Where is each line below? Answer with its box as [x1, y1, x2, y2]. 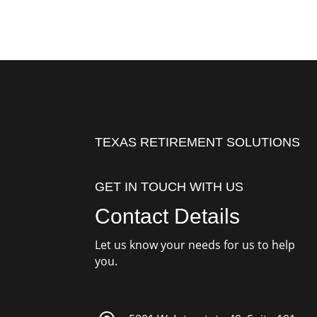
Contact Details [95, 204, 241, 228]
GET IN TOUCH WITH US [95, 179, 244, 194]
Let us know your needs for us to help [95, 236, 296, 253]
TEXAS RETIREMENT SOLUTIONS [95, 135, 301, 150]
